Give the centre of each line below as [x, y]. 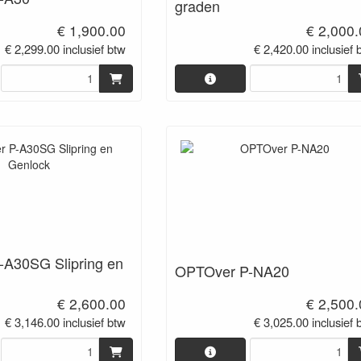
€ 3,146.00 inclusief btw [66, 322]
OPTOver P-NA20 [232, 270]
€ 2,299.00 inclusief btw [66, 49]
